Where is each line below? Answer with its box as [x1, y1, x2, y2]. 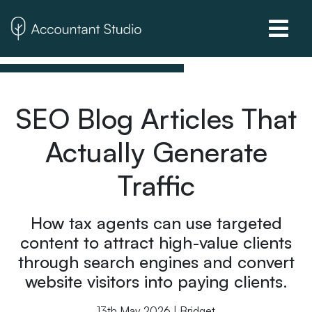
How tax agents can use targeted [30, 212, 282, 233]
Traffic [117, 168, 195, 203]
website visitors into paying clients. [24, 271, 288, 292]
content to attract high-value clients [20, 232, 292, 253]
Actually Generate [45, 134, 267, 169]
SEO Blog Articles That [15, 101, 297, 136]
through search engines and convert [17, 251, 295, 272]
